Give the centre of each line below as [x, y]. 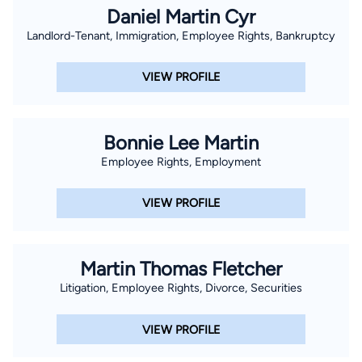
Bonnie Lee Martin [181, 142]
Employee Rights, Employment [181, 161]
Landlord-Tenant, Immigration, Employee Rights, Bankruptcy [181, 35]
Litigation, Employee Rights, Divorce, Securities [181, 288]
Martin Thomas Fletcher [181, 269]
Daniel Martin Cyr [181, 16]
